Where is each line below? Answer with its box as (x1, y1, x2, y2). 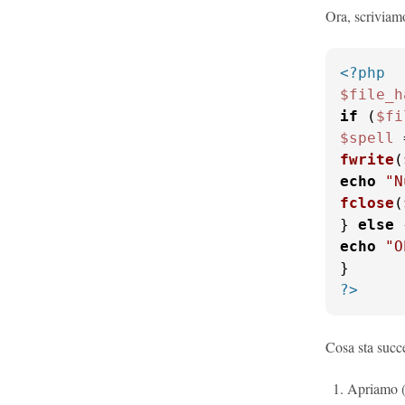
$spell (340, 129, 394, 146)
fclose (340, 194, 394, 212)
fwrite (340, 151, 394, 168)
